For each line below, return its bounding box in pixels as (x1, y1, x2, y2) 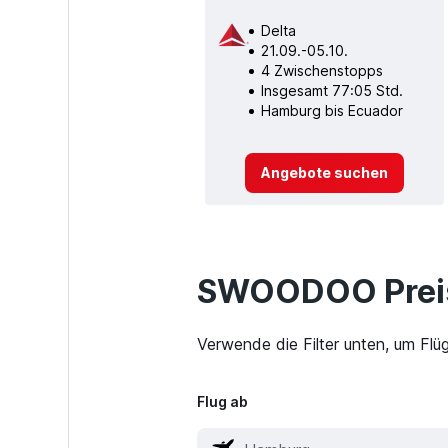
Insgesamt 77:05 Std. (260, 81, 403, 99)
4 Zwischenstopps (260, 61, 383, 79)
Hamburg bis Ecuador (260, 101, 403, 119)
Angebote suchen (260, 163, 388, 181)
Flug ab (196, 393, 248, 411)
